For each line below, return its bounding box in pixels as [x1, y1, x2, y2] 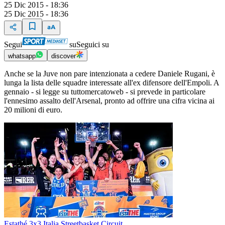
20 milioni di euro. [4, 105, 62, 115]
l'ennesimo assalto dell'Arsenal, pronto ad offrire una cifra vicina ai [4, 96, 214, 105]
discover [51, 52, 76, 60]
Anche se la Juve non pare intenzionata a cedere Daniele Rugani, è [4, 69, 215, 78]
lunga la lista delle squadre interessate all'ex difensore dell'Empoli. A [4, 78, 219, 87]
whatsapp [8, 52, 36, 60]
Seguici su [76, 40, 109, 49]
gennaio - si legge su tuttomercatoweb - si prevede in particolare [4, 87, 205, 96]
